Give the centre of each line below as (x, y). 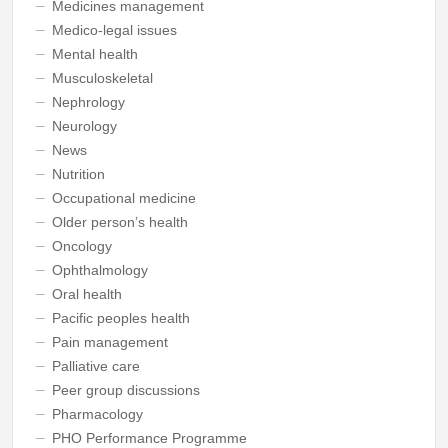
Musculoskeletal (102, 78)
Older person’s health (119, 222)
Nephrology (88, 102)
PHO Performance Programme (149, 438)
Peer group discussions (125, 390)
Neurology (84, 126)
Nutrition (78, 174)
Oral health (86, 294)
